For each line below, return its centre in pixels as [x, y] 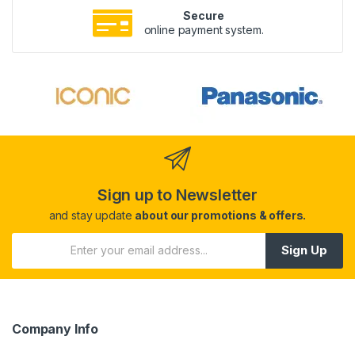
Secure [204, 15]
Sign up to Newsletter [177, 195]
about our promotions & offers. [221, 215]
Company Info [55, 328]
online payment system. [204, 29]
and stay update [92, 215]
